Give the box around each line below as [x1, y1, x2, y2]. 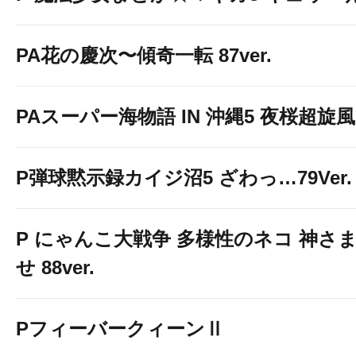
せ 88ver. [16, 257, 95, 278]
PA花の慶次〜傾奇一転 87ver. [16, 44, 272, 66]
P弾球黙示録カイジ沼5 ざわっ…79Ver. [16, 167, 352, 188]
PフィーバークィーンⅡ [16, 318, 224, 339]
